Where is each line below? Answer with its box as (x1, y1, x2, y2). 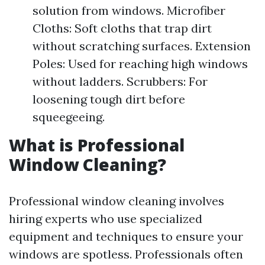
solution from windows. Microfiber (33, 3, 225, 18)
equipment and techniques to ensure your (9, 229, 243, 244)
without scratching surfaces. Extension (33, 38, 251, 53)
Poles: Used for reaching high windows (33, 56, 248, 71)
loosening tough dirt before (33, 92, 185, 106)
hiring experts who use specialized (9, 211, 202, 226)
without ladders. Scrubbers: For (33, 74, 208, 89)
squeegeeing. (33, 109, 105, 124)
